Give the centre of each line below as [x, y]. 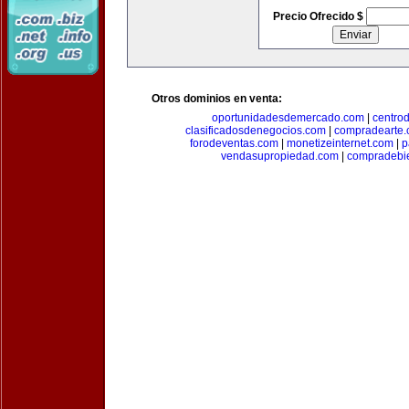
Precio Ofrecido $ [319, 16]
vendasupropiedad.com [279, 156]
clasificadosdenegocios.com [255, 131]
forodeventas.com [234, 143]
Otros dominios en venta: [217, 99]
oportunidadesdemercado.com [288, 118]
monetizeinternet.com [340, 143]
